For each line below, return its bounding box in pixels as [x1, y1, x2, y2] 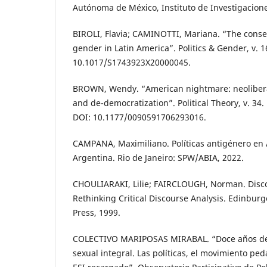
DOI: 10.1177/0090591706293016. [73, 111, 206, 123]
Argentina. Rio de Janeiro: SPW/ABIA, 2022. [73, 152, 244, 164]
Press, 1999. [73, 207, 120, 219]
